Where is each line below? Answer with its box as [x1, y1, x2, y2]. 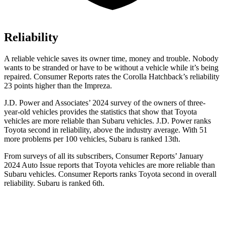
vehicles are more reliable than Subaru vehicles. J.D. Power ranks [4, 117, 211, 126]
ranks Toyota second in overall [118, 170, 216, 179]
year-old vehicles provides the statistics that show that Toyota [4, 107, 197, 117]
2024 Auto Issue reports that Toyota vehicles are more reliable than [4, 161, 215, 170]
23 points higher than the [4, 81, 84, 90]
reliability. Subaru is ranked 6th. [4, 179, 104, 188]
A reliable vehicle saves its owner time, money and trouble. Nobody [4, 54, 218, 63]
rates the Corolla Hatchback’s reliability [93, 72, 219, 81]
